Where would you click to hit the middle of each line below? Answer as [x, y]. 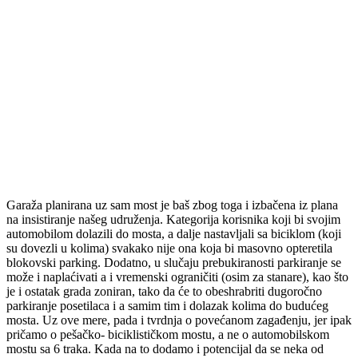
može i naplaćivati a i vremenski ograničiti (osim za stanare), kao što [177, 277]
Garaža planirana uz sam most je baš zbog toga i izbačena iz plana [172, 205]
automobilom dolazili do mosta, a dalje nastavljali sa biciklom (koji [174, 234]
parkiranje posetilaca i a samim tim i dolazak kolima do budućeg [167, 306]
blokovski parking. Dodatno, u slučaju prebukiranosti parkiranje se [174, 263]
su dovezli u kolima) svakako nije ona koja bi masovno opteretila [169, 249]
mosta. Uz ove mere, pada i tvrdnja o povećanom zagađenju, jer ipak [179, 320]
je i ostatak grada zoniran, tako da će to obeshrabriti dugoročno [164, 292]
